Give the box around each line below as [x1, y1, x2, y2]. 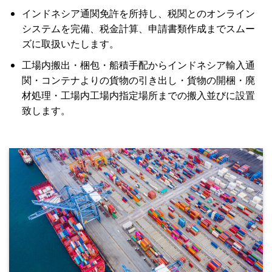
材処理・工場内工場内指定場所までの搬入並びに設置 [21, 88, 255, 101]
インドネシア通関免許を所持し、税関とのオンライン [21, 7, 255, 20]
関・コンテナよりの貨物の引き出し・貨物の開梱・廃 [21, 73, 255, 86]
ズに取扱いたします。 [21, 37, 119, 50]
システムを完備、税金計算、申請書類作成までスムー [21, 22, 255, 35]
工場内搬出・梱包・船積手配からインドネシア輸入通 [21, 58, 255, 71]
